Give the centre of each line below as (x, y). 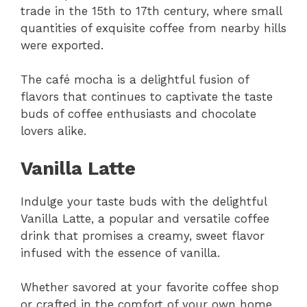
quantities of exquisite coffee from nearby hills (153, 28)
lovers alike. (53, 131)
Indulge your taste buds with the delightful (144, 201)
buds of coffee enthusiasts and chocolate (138, 114)
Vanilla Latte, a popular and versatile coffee (145, 218)
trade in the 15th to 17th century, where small (151, 11)
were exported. (62, 45)
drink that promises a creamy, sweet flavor (143, 235)
